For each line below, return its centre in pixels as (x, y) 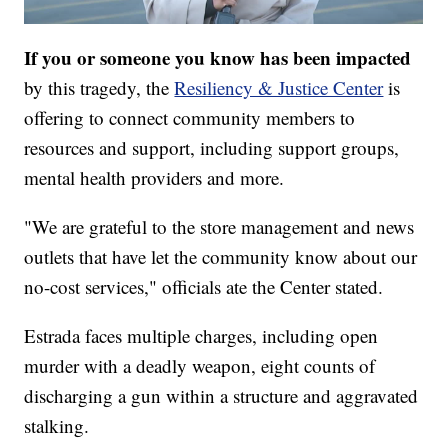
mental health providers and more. (154, 178)
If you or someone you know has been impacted (218, 58)
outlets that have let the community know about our (221, 257)
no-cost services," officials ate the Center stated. (204, 287)
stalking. (57, 426)
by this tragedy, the (99, 88)
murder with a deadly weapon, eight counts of (200, 366)
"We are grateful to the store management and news (219, 227)
